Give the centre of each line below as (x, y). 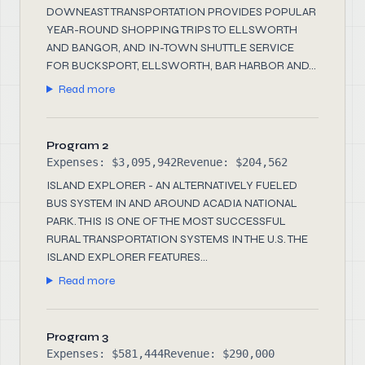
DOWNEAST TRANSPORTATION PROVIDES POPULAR (181, 12)
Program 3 (77, 337)
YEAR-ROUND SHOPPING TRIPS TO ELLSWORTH (172, 30)
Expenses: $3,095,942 (112, 162)
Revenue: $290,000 (219, 354)
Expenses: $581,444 (105, 354)
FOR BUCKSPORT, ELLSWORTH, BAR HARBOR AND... (181, 66)
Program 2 (77, 145)
